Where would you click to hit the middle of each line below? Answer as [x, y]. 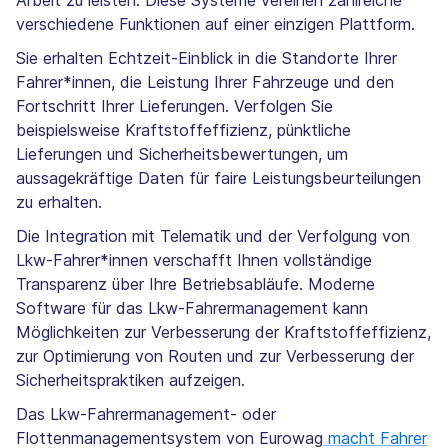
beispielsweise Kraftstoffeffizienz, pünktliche [183, 130]
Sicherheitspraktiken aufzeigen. [133, 380]
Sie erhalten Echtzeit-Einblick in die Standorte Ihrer [206, 58]
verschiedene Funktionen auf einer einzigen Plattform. [215, 24]
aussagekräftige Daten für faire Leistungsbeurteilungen [218, 178]
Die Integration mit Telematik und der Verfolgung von [213, 236]
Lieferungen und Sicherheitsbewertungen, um [182, 154]
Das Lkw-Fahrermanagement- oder [146, 414]
